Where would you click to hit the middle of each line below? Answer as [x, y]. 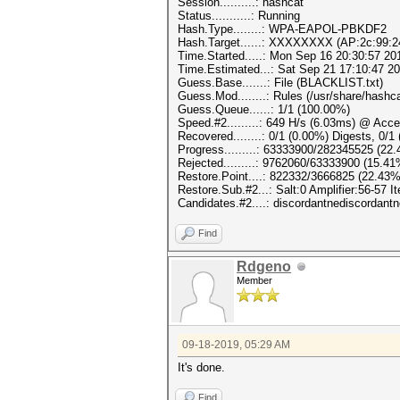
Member [254, 280]
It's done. [201, 367]
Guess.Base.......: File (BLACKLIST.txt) [280, 83]
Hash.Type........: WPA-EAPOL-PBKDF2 [282, 29]
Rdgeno [264, 267]
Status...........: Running [239, 16]
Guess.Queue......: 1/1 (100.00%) [264, 109]
